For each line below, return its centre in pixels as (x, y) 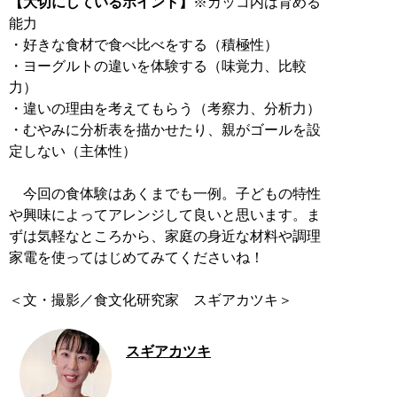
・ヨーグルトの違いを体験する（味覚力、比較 (158, 66)
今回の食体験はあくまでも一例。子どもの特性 (165, 193)
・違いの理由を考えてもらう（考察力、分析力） (165, 108)
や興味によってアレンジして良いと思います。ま (165, 214)
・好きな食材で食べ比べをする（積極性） (144, 44)
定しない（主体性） (73, 151)
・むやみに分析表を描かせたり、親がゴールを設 (165, 129)
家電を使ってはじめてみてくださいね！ (136, 257)
